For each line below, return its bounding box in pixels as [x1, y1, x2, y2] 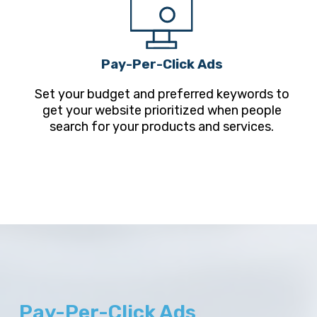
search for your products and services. [50, 119, 275, 135]
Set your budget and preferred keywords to [34, 86, 289, 103]
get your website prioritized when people [42, 103, 282, 119]
